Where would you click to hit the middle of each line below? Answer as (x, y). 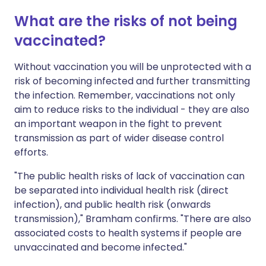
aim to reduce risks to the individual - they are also (132, 110)
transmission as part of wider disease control (119, 138)
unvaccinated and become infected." (101, 247)
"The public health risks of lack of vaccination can (129, 176)
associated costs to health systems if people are (128, 233)
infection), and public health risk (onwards (113, 205)
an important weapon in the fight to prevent (118, 124)
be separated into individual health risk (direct (121, 190)
